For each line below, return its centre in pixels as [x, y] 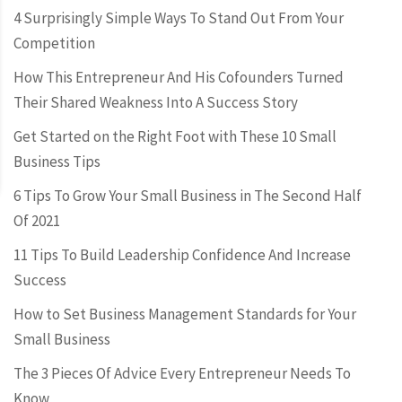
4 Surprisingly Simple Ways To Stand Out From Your [179, 18]
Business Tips [57, 162]
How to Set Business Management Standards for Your [185, 314]
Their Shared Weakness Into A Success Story [156, 102]
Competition [54, 43]
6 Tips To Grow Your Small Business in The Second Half [188, 196]
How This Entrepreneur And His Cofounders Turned [179, 77]
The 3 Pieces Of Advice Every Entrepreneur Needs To [182, 373]
